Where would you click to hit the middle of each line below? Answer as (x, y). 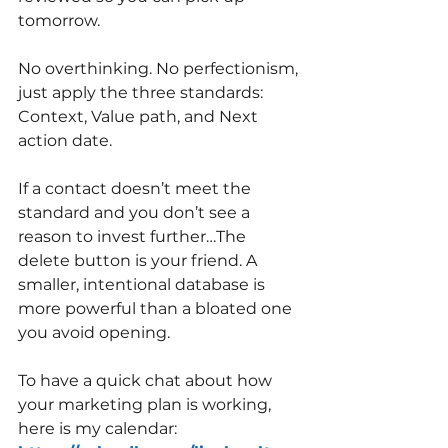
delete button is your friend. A (139, 261)
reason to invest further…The (134, 237)
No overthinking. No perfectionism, (160, 69)
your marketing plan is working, (146, 405)
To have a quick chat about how (147, 381)
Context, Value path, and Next (140, 117)
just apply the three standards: (142, 93)
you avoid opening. (94, 333)
